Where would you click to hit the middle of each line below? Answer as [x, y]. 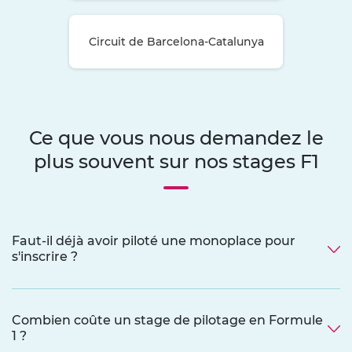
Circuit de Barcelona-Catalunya [176, 41]
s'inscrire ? [45, 256]
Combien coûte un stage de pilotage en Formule [167, 320]
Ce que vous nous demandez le [176, 137]
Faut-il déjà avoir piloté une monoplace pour [154, 240]
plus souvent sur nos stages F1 [176, 161]
